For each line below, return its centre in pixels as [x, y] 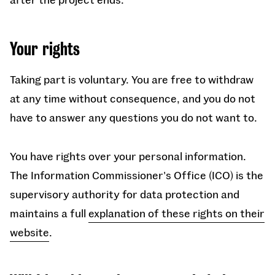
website [29, 232]
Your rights [45, 49]
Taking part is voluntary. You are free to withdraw [132, 79]
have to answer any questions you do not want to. [134, 117]
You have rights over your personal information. [128, 156]
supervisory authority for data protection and [125, 194]
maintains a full [49, 213]
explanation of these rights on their [176, 213]
